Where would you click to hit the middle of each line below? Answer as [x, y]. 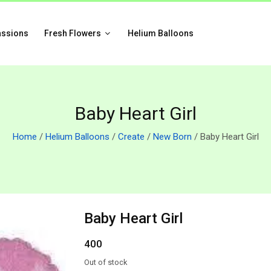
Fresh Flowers [73, 33]
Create [131, 137]
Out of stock [106, 262]
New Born [172, 137]
